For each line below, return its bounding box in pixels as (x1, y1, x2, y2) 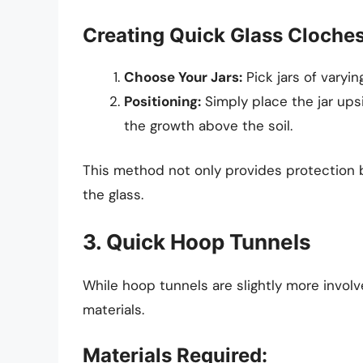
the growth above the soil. (124, 116, 293, 135)
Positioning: (124, 92, 201, 110)
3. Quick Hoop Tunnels (83, 228, 311, 254)
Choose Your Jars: (124, 67, 242, 86)
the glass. (83, 186, 143, 204)
